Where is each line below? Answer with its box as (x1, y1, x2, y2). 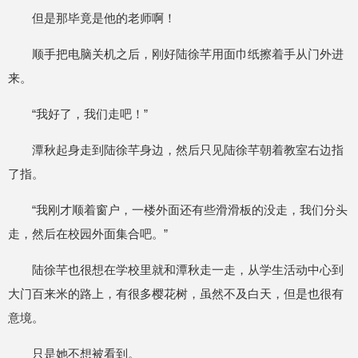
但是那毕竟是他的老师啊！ (32, 11, 176, 25)
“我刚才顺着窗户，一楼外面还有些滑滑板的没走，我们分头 (32, 203, 348, 217)
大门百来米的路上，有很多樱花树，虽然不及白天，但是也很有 (8, 287, 344, 300)
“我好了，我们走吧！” (32, 107, 148, 121)
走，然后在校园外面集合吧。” (8, 227, 168, 241)
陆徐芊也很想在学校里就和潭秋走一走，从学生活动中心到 (32, 263, 344, 276)
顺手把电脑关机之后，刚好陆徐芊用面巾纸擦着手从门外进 (32, 47, 344, 61)
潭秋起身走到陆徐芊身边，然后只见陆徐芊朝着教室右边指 (32, 143, 344, 157)
